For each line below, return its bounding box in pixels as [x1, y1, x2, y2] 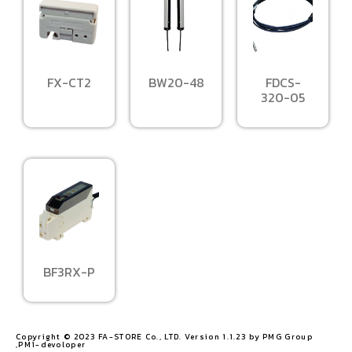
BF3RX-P [43, 262, 95, 281]
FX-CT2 [47, 72, 91, 92]
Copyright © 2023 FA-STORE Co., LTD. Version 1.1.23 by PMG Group [16, 330, 313, 343]
